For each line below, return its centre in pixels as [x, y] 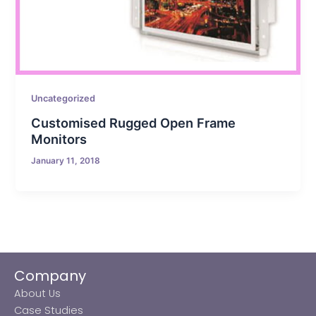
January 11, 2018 [66, 161]
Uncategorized [63, 99]
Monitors [59, 139]
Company [50, 276]
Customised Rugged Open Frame [134, 123]
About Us [37, 294]
